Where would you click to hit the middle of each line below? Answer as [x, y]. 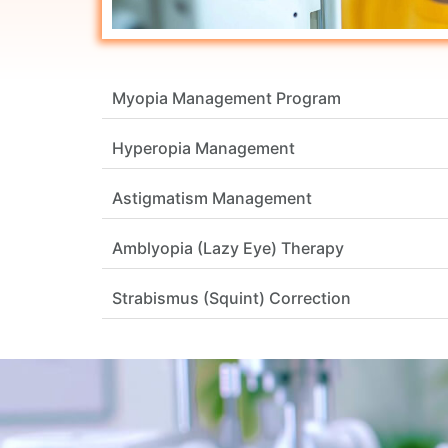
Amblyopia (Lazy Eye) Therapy [228, 248]
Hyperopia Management [203, 148]
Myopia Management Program [226, 98]
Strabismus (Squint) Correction [231, 298]
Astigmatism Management [212, 198]
